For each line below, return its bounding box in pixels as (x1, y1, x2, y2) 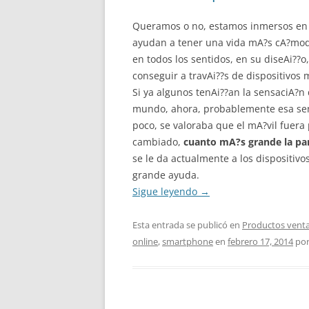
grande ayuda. (132, 168, 199, 181)
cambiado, (132, 135, 183, 148)
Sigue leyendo (132, 185, 200, 198)
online (132, 235, 158, 248)
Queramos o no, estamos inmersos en (132, 19, 308, 32)
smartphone (162, 235, 213, 248)
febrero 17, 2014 (228, 235, 293, 248)
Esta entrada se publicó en (132, 219, 242, 231)
